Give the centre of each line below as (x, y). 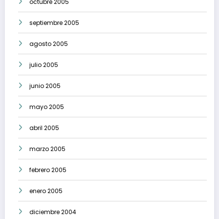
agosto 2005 (49, 44)
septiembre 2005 (54, 23)
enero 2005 (46, 191)
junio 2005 (45, 86)
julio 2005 (44, 65)
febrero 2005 (48, 170)
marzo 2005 (47, 149)
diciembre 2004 (53, 212)
